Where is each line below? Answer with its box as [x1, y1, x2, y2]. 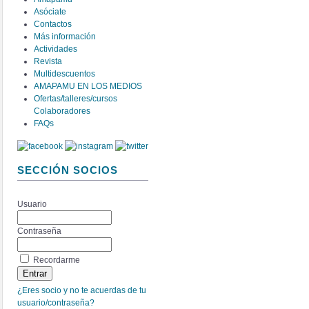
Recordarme [33, 255, 80, 265]
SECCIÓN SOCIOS [17, 165, 118, 177]
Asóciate [34, 6, 67, 17]
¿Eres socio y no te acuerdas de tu [17, 285, 146, 295]
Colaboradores [34, 106, 91, 116]
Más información [34, 31, 97, 41]
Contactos [34, 19, 72, 29]
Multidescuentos [34, 68, 96, 79]
